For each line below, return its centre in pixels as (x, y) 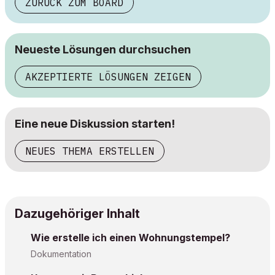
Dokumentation (61, 254)
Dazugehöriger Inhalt (77, 214)
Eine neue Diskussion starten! (95, 124)
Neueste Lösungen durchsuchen (103, 49)
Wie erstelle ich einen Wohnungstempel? (130, 238)
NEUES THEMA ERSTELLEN (90, 151)
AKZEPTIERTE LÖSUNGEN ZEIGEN (108, 77)
